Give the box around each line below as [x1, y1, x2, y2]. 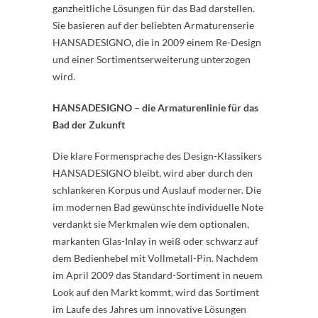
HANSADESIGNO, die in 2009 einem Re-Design [53, 36, 261, 49]
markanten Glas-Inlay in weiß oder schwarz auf [53, 235, 258, 248]
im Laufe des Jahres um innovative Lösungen [53, 303, 246, 316]
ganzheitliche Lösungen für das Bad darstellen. [53, 2, 255, 15]
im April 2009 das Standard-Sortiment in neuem [53, 269, 263, 282]
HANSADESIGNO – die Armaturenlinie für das [53, 102, 258, 114]
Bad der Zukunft [53, 119, 125, 131]
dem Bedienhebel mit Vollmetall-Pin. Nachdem [53, 252, 258, 265]
